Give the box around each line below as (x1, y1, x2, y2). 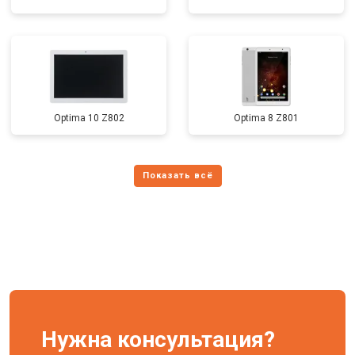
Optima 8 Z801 (234, 113, 299, 124)
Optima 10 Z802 (53, 113, 124, 124)
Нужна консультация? (41, 326, 275, 353)
